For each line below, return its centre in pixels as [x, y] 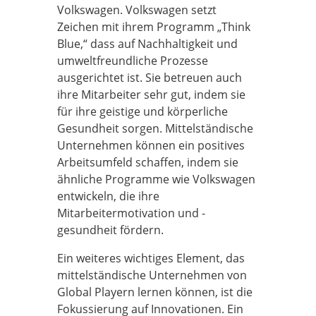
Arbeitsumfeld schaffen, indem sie [147, 162]
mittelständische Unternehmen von [152, 275]
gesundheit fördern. [110, 230]
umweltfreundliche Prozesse [132, 61]
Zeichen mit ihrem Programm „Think [153, 27]
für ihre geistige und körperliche [142, 111]
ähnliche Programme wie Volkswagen [156, 179]
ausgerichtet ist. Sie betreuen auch [149, 78]
